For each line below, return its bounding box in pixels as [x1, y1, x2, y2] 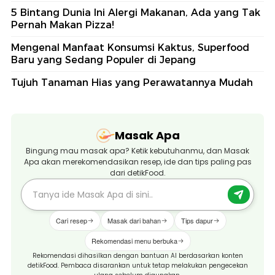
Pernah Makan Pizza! [11, 18, 114, 31]
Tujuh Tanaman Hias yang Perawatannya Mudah [11, 76, 253, 88]
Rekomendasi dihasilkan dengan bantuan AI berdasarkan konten [32, 250, 243, 260]
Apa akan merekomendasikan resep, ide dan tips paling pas [23, 156, 252, 167]
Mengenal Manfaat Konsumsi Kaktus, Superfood [11, 41, 249, 53]
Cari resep [55, 215, 87, 225]
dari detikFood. [109, 167, 166, 178]
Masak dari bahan [107, 215, 161, 225]
